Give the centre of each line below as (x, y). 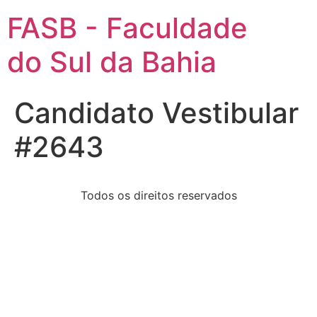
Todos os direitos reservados (158, 195)
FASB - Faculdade (127, 28)
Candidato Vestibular (156, 113)
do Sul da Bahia (112, 62)
